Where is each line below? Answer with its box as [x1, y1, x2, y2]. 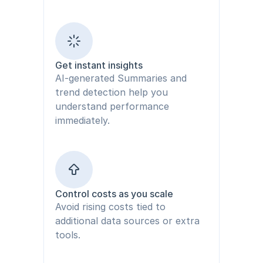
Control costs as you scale [55, 188, 173, 200]
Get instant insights [55, 59, 143, 71]
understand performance [55, 100, 169, 112]
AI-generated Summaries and [55, 72, 187, 84]
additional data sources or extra [55, 215, 200, 227]
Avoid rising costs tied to [55, 201, 166, 213]
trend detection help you [55, 86, 168, 98]
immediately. [55, 114, 110, 126]
